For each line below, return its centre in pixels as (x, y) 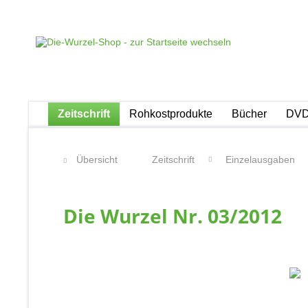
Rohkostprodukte (171, 114)
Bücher (249, 114)
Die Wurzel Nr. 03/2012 (173, 216)
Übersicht (97, 159)
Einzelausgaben (260, 159)
